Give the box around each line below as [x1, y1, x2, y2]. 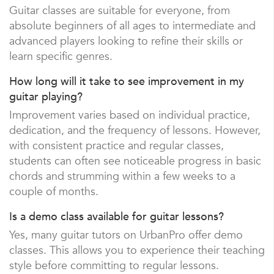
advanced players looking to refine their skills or [9, 33, 243, 49]
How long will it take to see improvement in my [9, 73, 244, 89]
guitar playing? [9, 89, 83, 105]
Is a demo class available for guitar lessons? [9, 209, 224, 224]
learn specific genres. [9, 48, 113, 64]
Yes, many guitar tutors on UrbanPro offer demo [9, 227, 243, 243]
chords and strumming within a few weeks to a [9, 168, 235, 184]
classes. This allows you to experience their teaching [9, 242, 265, 258]
